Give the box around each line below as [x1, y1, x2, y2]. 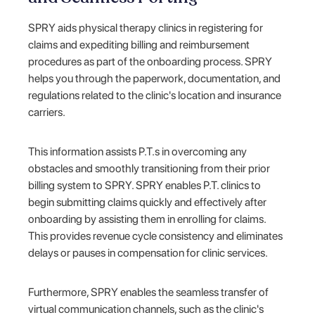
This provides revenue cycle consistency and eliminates [28, 229, 283, 243]
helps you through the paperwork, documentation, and [28, 71, 281, 85]
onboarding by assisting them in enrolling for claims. [28, 212, 266, 226]
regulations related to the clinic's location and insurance [28, 88, 282, 102]
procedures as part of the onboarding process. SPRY [28, 54, 273, 68]
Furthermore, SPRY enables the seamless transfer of [28, 285, 269, 299]
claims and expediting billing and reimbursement [28, 37, 250, 51]
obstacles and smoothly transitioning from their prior [28, 161, 271, 175]
